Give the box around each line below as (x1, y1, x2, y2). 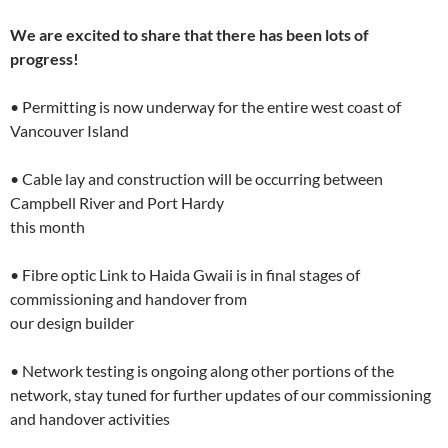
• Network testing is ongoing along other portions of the (10, 361, 394, 380)
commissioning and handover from (10, 289, 247, 308)
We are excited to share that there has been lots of (10, 25, 369, 44)
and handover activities (10, 409, 170, 428)
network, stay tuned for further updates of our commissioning (10, 385, 431, 404)
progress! (10, 49, 79, 68)
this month (10, 217, 85, 236)
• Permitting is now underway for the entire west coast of (10, 97, 401, 116)
